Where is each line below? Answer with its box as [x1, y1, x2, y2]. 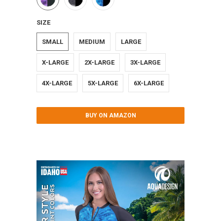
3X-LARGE [130, 58, 160, 66]
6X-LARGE [134, 79, 164, 87]
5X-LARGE [88, 79, 118, 87]
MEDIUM [79, 37, 105, 45]
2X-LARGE [84, 58, 114, 66]
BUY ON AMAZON [85, 111, 136, 119]
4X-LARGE [42, 79, 72, 87]
